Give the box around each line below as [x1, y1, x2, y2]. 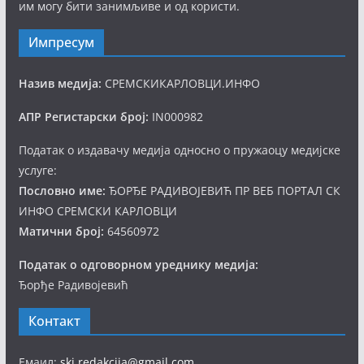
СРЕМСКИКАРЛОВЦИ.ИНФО [101, 76, 260, 91]
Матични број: [18, 223, 104, 239]
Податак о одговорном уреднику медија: [18, 257, 258, 272]
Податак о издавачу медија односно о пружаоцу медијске [18, 142, 340, 158]
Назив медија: [18, 76, 102, 91]
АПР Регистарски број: [18, 109, 149, 124]
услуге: [18, 162, 57, 178]
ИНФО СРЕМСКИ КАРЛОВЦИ [18, 203, 177, 219]
